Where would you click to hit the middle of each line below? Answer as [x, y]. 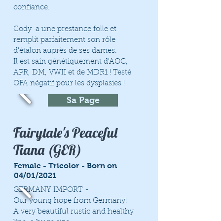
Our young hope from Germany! [70, 201]
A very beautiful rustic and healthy [74, 212]
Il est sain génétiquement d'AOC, [71, 62]
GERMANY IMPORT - [51, 190]
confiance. [32, 8]
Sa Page [83, 100]
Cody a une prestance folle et [65, 29]
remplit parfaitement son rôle [64, 40]
